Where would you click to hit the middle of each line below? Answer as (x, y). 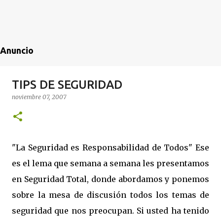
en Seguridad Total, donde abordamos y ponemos (110, 179)
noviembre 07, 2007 (39, 97)
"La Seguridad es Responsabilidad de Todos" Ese (110, 147)
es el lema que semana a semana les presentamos (110, 163)
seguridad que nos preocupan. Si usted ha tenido (110, 211)
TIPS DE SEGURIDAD (67, 85)
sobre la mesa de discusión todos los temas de (110, 195)
